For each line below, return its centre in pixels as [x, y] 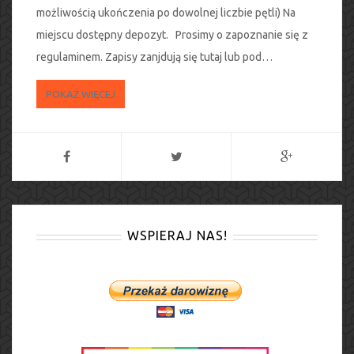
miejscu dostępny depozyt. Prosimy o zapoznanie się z [172, 35]
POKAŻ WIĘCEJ [81, 94]
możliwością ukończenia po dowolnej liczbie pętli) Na [166, 13]
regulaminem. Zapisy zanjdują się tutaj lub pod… [154, 57]
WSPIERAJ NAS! [177, 235]
